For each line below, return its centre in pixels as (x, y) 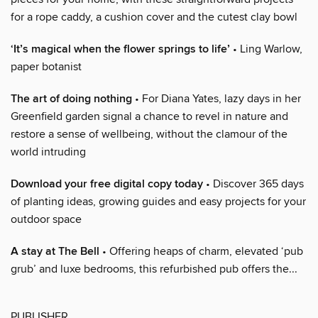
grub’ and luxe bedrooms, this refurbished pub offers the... (154, 269)
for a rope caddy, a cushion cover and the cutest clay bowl (154, 17)
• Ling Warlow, (266, 49)
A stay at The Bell (55, 251)
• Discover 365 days (253, 183)
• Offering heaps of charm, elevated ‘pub (201, 251)
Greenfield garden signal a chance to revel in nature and (149, 116)
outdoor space (46, 219)
